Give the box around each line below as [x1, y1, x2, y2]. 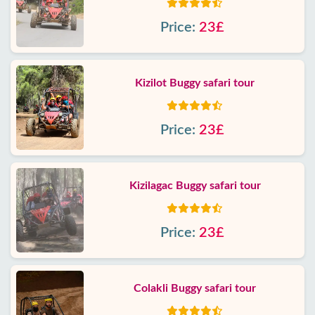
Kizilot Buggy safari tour [135, 77, 255, 89]
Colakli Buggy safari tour [134, 283, 256, 294]
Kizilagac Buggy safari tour [129, 180, 261, 191]
